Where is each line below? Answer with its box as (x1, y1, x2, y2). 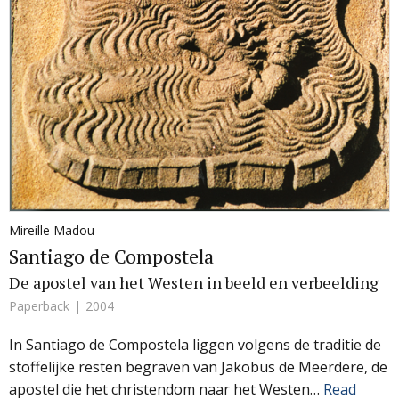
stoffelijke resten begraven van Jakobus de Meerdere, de (9, 356, 387, 377)
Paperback (9, 297, 69, 314)
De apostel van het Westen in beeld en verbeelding (9, 271, 379, 293)
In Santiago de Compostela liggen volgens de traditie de (9, 334, 381, 354)
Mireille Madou (9, 221, 94, 239)
